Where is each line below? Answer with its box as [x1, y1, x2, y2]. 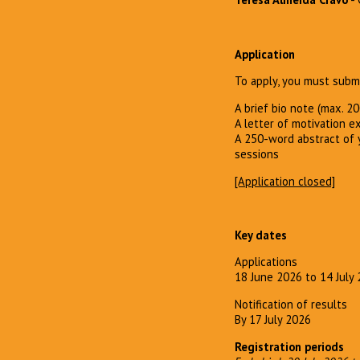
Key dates [235, 227, 287, 243]
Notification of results [235, 297, 347, 313]
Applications [235, 254, 297, 270]
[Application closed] [235, 173, 335, 189]
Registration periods [235, 338, 344, 354]
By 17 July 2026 [235, 312, 311, 328]
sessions [235, 145, 279, 162]
